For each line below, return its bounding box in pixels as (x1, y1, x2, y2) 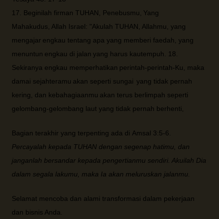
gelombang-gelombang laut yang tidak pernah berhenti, (12, 105, 184, 112)
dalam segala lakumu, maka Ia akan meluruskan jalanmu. (12, 170, 190, 178)
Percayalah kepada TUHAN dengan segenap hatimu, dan (12, 143, 190, 151)
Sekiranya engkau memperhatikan (12, 64, 118, 71)
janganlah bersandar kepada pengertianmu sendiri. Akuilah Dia (12, 156, 206, 164)
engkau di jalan (44, 50, 91, 58)
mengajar (12, 36, 41, 44)
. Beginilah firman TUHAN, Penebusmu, (20, 9, 142, 17)
